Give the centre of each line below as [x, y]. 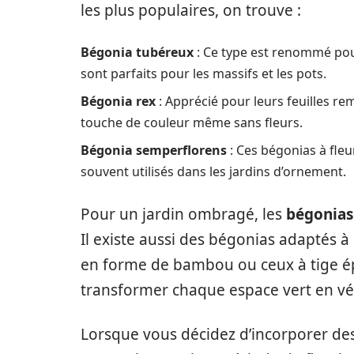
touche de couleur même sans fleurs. [192, 122]
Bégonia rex [118, 101]
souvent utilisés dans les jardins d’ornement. [213, 171]
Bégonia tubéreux [137, 52]
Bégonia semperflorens [154, 150]
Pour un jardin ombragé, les [183, 214]
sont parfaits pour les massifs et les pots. [203, 73]
